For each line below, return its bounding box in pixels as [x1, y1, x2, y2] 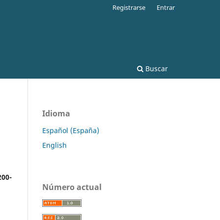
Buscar [143, 63, 168, 73]
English [42, 140, 67, 150]
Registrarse [112, 2, 146, 12]
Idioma [42, 108, 70, 119]
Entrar [157, 2, 175, 12]
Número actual [42, 181, 102, 192]
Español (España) [42, 125, 99, 135]
